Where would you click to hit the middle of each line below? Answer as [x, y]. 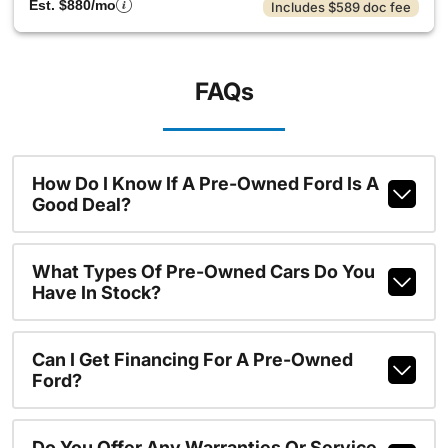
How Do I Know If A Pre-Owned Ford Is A [205, 183]
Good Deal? [81, 204]
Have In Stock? [96, 292]
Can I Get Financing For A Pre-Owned [192, 359]
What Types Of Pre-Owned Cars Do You [203, 271]
